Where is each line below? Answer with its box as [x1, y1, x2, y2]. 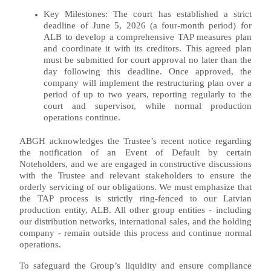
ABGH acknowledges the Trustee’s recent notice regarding [19, 136, 252, 146]
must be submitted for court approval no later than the [44, 55, 252, 65]
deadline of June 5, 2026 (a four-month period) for [44, 21, 252, 30]
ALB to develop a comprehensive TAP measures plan [44, 32, 252, 42]
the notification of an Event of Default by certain [19, 148, 252, 157]
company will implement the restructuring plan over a [44, 78, 252, 88]
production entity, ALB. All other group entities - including [19, 205, 252, 215]
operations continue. [44, 113, 121, 122]
